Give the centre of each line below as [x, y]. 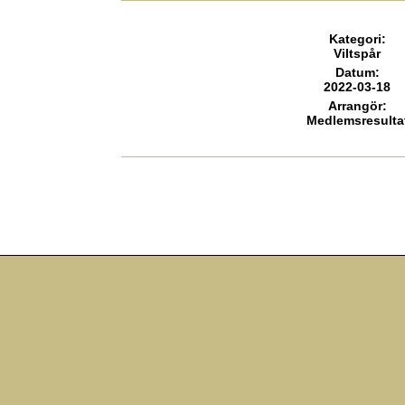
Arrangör [355, 105]
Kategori [355, 38]
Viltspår [358, 53]
